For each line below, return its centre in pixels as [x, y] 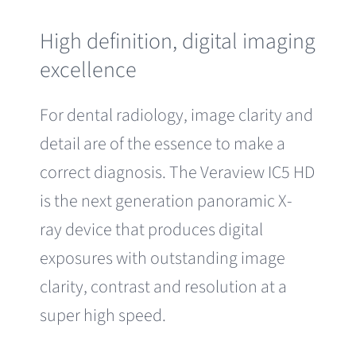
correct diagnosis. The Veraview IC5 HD [177, 172]
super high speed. [103, 315]
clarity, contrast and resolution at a [163, 286]
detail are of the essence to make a [162, 143]
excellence [88, 70]
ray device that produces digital [151, 229]
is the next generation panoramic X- [166, 201]
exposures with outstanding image [162, 258]
